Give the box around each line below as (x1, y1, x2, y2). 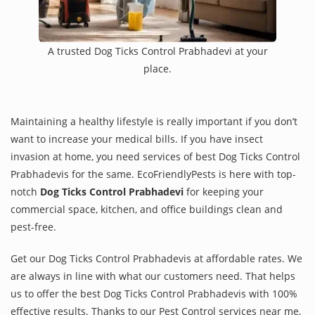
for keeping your (184, 184, 264, 198)
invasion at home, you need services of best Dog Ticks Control (11, 149, 300, 163)
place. (143, 61, 172, 75)
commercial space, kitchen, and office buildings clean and (11, 202, 283, 216)
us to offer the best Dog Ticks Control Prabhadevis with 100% (11, 286, 297, 300)
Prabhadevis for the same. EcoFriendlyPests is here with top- (11, 167, 296, 181)
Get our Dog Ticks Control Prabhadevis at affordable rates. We (11, 251, 302, 265)
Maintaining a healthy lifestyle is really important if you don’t (11, 114, 297, 128)
